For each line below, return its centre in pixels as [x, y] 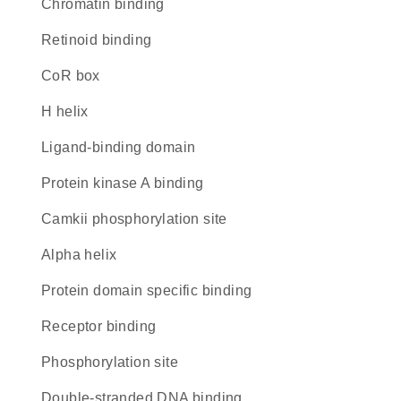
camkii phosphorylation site [140, 219]
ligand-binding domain [123, 147]
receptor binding [104, 326]
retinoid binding [102, 40]
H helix [70, 111]
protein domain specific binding [152, 290]
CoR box [76, 76]
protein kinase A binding [128, 183]
